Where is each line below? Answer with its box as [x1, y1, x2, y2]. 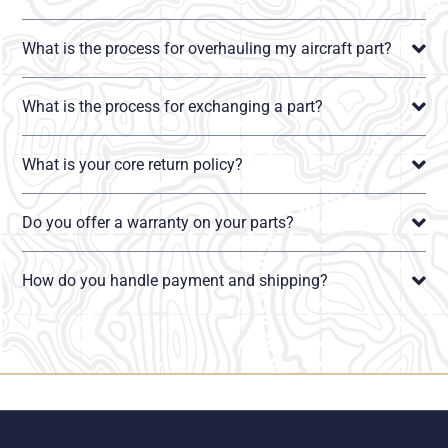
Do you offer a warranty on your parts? [22, 213, 295, 233]
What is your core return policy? [22, 155, 244, 175]
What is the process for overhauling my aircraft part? [22, 39, 393, 59]
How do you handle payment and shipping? [22, 271, 329, 291]
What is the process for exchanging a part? [22, 97, 324, 117]
